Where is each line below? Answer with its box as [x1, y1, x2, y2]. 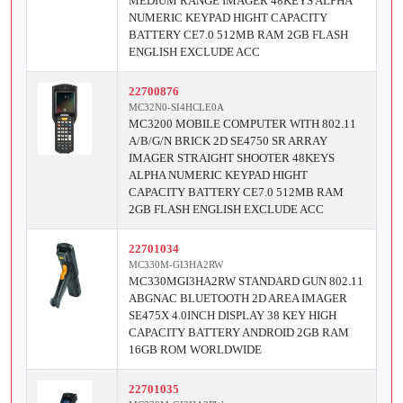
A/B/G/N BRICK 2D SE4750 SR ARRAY [129, 134, 327, 148]
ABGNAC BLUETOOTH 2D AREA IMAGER [129, 291, 347, 306]
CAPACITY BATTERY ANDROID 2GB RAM [129, 326, 349, 340]
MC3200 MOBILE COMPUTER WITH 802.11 [129, 117, 356, 131]
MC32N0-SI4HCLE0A [129, 102, 224, 113]
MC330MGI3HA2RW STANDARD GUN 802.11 [129, 274, 363, 289]
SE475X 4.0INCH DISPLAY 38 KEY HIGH [129, 309, 336, 323]
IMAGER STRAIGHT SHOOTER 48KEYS [129, 151, 335, 166]
